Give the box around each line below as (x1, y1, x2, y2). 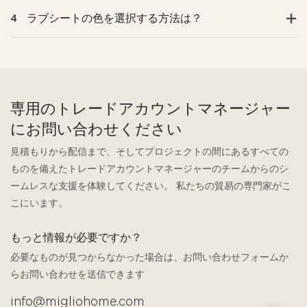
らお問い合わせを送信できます (10, 267, 145, 281)
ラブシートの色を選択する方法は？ (27, 10, 202, 26)
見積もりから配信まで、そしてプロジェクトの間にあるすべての (10, 145, 288, 159)
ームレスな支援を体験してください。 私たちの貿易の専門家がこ (10, 180, 291, 193)
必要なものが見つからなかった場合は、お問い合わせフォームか (10, 250, 288, 264)
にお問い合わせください (10, 123, 182, 137)
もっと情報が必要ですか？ (10, 230, 142, 245)
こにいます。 (10, 197, 68, 210)
